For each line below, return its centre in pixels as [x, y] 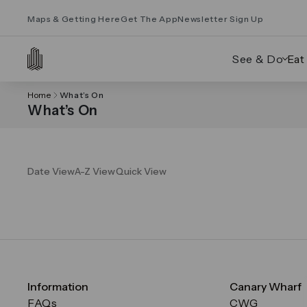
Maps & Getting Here [74, 19]
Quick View [141, 171]
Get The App [149, 19]
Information [58, 286]
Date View [51, 171]
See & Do [258, 59]
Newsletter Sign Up [221, 19]
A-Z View [95, 171]
